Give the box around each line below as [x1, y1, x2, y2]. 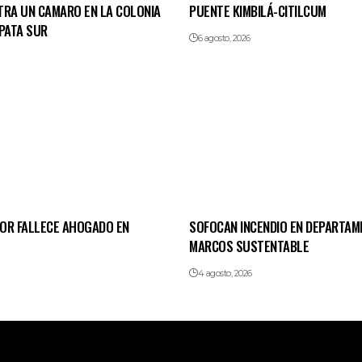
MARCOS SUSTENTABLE [189, 236, 309, 257]
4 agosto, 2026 [197, 267, 252, 280]
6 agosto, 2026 [197, 32, 250, 44]
